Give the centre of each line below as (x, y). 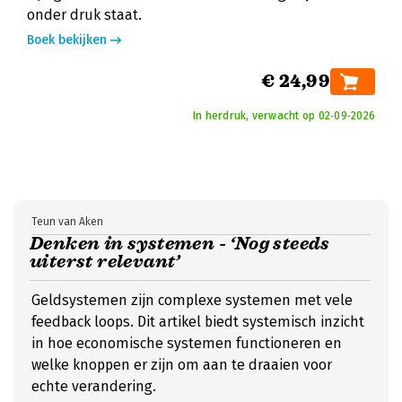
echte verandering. (94, 386)
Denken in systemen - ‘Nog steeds (180, 244)
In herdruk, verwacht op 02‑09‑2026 (284, 116)
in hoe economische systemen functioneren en (187, 343)
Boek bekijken (67, 40)
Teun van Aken (67, 222)
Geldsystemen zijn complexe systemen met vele (192, 300)
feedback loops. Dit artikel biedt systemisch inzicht (198, 322)
